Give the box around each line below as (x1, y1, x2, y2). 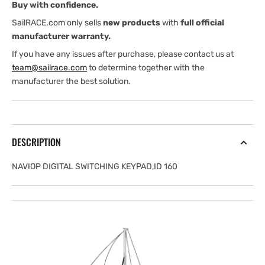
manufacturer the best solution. (12, 76, 131, 86)
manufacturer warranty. (12, 31, 111, 41)
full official (180, 18, 224, 28)
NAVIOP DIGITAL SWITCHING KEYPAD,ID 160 (12, 161, 177, 172)
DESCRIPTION (12, 135, 61, 149)
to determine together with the (87, 63, 205, 73)
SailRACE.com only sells (12, 18, 103, 28)
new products (103, 18, 160, 28)
